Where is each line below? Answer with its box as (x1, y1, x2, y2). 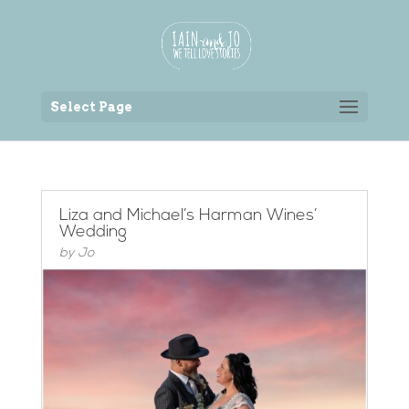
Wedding (58, 224, 127, 241)
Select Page (49, 100, 132, 114)
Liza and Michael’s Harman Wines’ (58, 207, 318, 225)
